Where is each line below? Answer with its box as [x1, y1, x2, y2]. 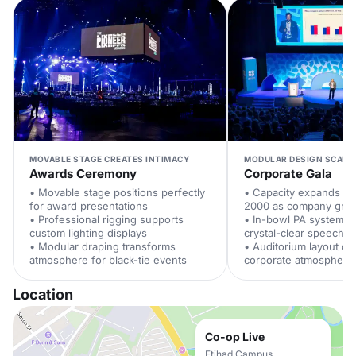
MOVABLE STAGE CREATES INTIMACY [29, 154, 189, 164]
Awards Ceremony [29, 166, 137, 181]
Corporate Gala [244, 166, 332, 181]
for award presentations [29, 199, 148, 212]
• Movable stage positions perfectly [29, 186, 205, 199]
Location [13, 286, 73, 303]
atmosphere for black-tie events [29, 253, 187, 266]
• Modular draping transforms [29, 240, 176, 253]
